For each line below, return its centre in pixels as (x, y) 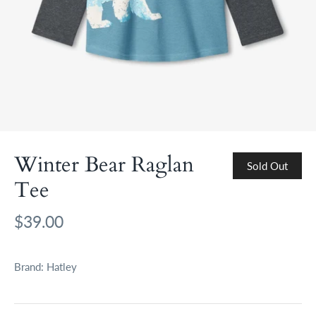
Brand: (29, 267)
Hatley (62, 267)
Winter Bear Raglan (104, 165)
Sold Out (267, 166)
